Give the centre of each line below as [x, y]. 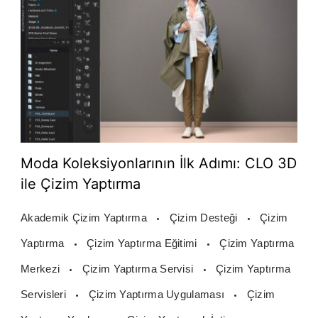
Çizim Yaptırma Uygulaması [158, 295]
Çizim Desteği [205, 218]
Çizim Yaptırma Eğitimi [143, 243]
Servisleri [45, 295]
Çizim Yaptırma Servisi [139, 269]
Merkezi [42, 269]
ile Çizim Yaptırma [81, 184]
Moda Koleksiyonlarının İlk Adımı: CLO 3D [159, 164]
